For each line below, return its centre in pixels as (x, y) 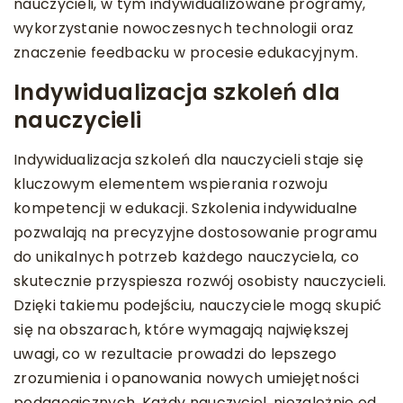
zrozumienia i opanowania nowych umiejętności (187, 378)
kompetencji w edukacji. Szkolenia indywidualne (186, 208)
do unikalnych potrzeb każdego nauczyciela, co (187, 256)
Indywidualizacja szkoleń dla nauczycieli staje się (188, 159)
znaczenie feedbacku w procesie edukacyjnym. (186, 52)
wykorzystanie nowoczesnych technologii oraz (184, 28)
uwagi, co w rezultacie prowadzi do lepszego (175, 354)
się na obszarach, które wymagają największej (181, 329)
